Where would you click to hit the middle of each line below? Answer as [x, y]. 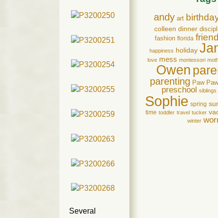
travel [183, 113]
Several [82, 211]
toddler [167, 113]
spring [199, 104]
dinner [188, 29]
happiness [161, 51]
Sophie [167, 101]
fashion [165, 39]
